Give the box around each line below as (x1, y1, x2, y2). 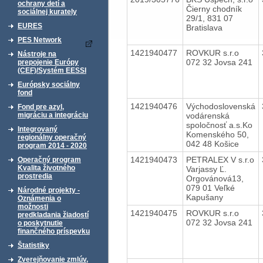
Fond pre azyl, (18, 103, 64, 111)
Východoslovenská (186, 101, 255, 111)
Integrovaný (18, 125, 58, 133)
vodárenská (186, 110, 230, 120)
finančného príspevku (18, 227, 90, 235)
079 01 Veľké (186, 183, 235, 193)
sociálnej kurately (18, 8, 77, 16)
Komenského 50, (186, 129, 249, 139)
